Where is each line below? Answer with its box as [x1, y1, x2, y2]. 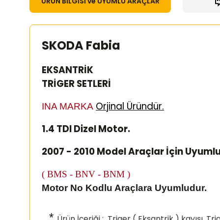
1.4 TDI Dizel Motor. [42, 122, 132, 136]
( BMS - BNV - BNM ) [42, 169, 130, 179]
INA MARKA [42, 101, 96, 111]
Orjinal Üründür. [96, 100, 164, 113]
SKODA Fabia [42, 37, 120, 54]
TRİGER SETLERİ [42, 77, 111, 90]
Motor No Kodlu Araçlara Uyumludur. [42, 183, 207, 193]
